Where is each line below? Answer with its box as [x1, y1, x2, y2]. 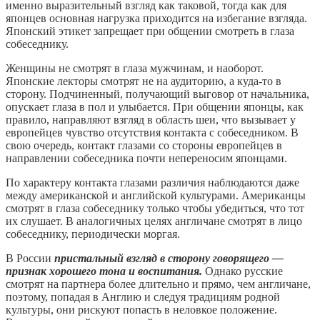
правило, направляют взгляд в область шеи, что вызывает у [6, 114, 296, 126]
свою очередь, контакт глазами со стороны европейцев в [6, 139, 282, 152]
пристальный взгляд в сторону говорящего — [54, 252, 284, 265]
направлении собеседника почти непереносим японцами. [6, 152, 287, 165]
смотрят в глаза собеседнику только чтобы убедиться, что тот [6, 202, 304, 215]
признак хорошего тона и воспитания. [6, 265, 202, 278]
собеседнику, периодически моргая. [6, 228, 180, 241]
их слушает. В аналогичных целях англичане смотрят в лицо [6, 215, 302, 228]
